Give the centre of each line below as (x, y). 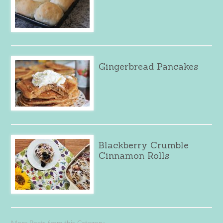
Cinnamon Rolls (134, 155)
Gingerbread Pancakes (149, 66)
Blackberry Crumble (144, 145)
